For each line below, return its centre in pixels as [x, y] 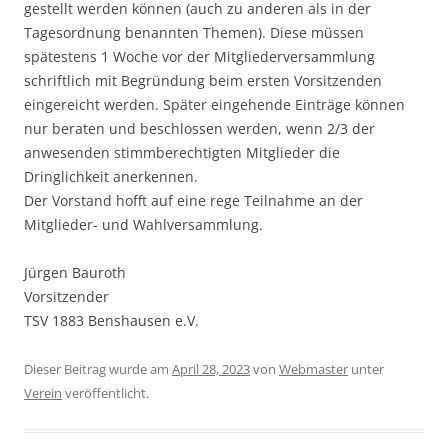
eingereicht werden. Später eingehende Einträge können [214, 105]
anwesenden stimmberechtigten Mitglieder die [182, 153]
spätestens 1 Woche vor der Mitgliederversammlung [199, 57]
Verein [43, 393]
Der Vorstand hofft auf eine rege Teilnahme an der [193, 201]
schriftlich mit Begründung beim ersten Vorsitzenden [203, 81]
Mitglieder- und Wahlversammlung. [143, 225]
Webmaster [313, 369]
